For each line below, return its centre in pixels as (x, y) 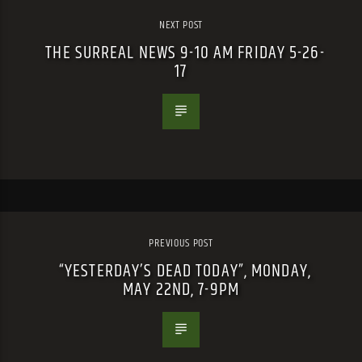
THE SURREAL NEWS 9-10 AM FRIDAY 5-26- (185, 53)
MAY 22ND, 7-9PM (181, 289)
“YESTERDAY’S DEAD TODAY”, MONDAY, (185, 271)
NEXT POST (181, 25)
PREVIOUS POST (181, 243)
